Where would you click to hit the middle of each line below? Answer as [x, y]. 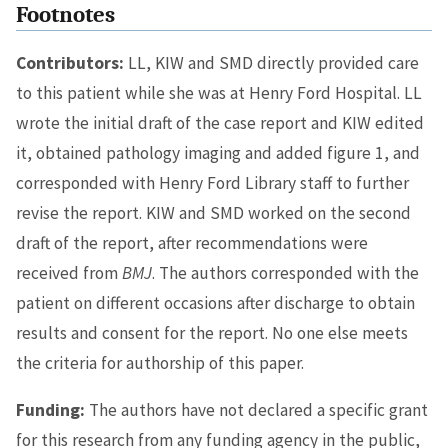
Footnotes [65, 15]
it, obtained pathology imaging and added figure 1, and [218, 152]
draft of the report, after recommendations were [192, 242]
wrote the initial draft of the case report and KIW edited [220, 122]
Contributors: [70, 62]
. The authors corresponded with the [285, 272]
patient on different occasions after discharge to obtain [215, 302]
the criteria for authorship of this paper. [160, 362]
